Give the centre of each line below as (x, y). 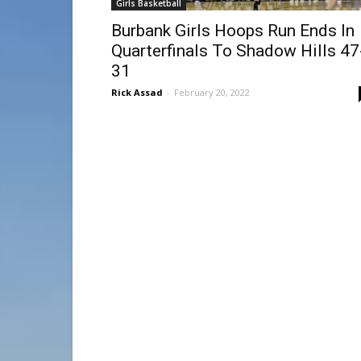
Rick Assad (137, 92)
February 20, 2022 (212, 92)
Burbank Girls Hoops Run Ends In (233, 31)
